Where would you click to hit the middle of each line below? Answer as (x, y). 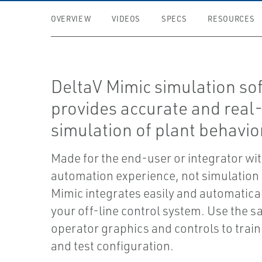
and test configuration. (113, 246)
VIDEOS (126, 19)
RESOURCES (231, 19)
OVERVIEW (71, 19)
